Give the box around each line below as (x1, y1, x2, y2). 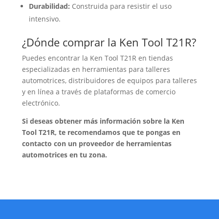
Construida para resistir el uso (69, 1, 172, 11)
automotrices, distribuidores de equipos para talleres (22, 76, 197, 86)
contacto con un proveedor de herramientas (22, 139, 172, 149)
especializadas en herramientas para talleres (22, 65, 170, 74)
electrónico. (22, 98, 60, 108)
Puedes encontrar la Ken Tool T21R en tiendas (22, 53, 173, 63)
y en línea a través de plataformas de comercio (22, 87, 175, 97)
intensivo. (28, 14, 61, 24)
